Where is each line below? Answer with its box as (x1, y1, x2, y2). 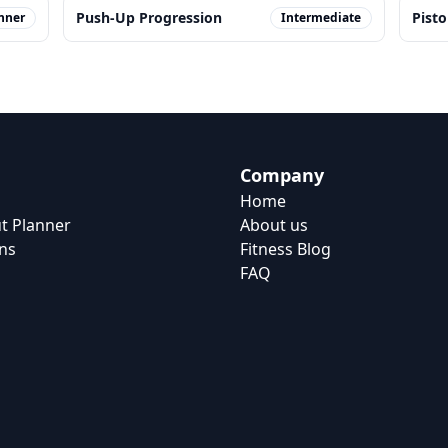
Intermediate (281, 9, 361, 26)
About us (240, 214, 308, 236)
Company (240, 163, 324, 187)
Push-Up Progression (76, 8, 222, 27)
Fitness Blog (240, 238, 331, 260)
